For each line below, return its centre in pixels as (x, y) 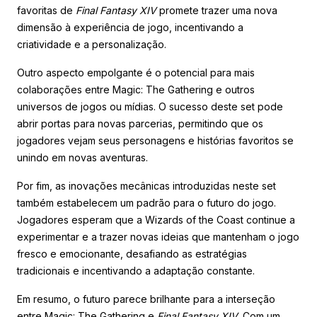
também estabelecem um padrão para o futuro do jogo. (146, 202)
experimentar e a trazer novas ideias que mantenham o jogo (158, 236)
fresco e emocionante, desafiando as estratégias (132, 253)
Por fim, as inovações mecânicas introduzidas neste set (146, 185)
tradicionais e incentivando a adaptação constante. (136, 270)
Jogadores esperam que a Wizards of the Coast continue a (156, 219)
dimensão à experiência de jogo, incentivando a (130, 27)
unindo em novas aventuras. (82, 157)
